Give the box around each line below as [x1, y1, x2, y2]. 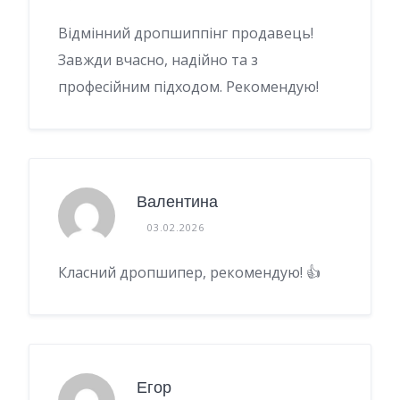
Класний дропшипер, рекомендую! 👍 [58, 262, 321, 282]
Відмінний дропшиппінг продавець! [58, 22, 313, 43]
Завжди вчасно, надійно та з [58, 49, 258, 70]
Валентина [137, 190, 218, 213]
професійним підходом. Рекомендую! [58, 76, 319, 96]
